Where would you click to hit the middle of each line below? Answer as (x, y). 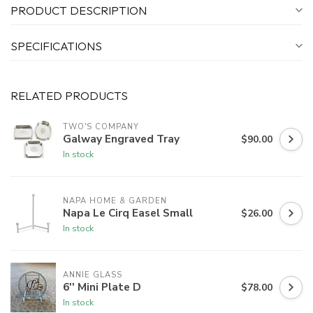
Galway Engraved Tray (121, 138)
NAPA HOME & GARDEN (115, 201)
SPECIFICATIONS (56, 46)
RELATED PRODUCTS (69, 96)
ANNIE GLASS (93, 275)
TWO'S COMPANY (101, 126)
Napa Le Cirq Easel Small (128, 212)
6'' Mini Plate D (102, 286)
